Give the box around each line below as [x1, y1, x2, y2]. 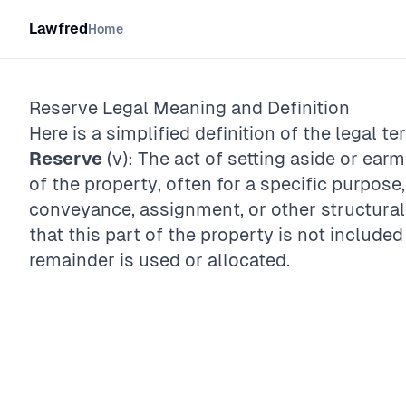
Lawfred [29, 20, 88, 37]
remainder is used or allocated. [29, 250, 290, 270]
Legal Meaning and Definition [98, 98, 350, 118]
